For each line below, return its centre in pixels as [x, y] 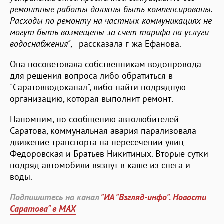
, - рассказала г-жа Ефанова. [126, 43]
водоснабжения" [40, 43]
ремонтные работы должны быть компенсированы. [111, 9]
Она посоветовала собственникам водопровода [106, 64]
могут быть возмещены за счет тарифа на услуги [109, 32]
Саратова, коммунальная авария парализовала [103, 130]
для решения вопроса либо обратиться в [91, 75]
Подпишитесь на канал [55, 197]
